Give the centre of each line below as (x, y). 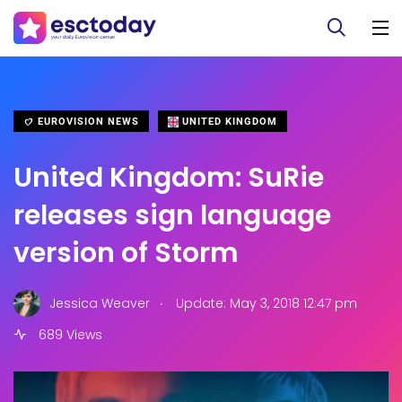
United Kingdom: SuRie (169, 178)
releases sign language (172, 215)
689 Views (69, 335)
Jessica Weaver (100, 303)
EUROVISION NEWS (87, 122)
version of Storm (126, 253)
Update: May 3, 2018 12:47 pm (265, 303)
